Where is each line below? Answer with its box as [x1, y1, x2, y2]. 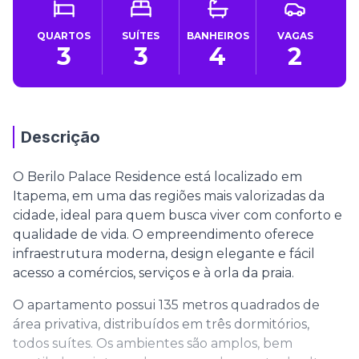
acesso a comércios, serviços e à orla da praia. [13, 265, 294, 280]
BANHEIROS [186, 30, 249, 42]
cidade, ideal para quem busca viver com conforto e [13, 208, 342, 223]
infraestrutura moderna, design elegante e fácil [13, 246, 315, 261]
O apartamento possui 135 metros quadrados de [13, 297, 320, 313]
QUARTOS [37, 30, 91, 42]
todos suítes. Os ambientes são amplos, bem [13, 336, 292, 351]
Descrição [21, 127, 100, 147]
